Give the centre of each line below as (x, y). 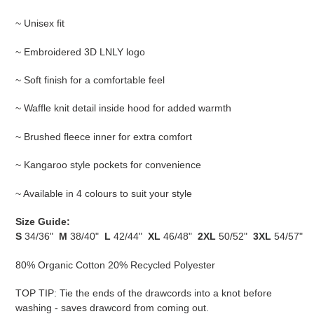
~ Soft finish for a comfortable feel (90, 80)
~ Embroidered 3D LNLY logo (80, 52)
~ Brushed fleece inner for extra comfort (105, 136)
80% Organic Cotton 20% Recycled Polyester (117, 265)
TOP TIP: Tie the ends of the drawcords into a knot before (144, 293)
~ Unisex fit (40, 23)
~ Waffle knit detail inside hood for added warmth (123, 108)
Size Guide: (43, 222)
